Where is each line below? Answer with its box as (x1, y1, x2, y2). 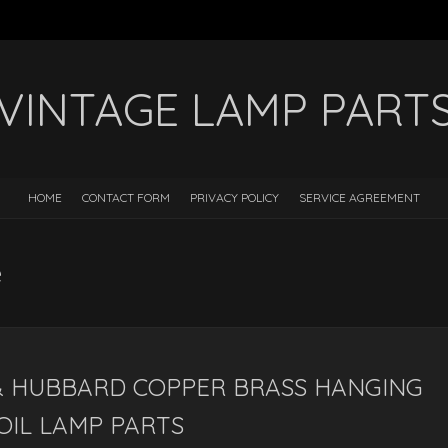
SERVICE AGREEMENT (299, 190, 420, 205)
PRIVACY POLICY (190, 190, 279, 205)
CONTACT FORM (82, 190, 170, 205)
